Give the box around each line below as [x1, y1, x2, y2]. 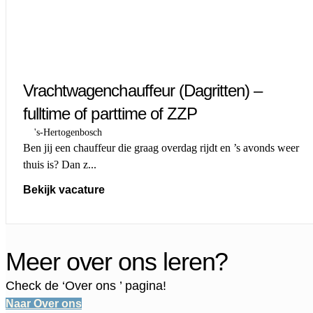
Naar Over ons [6, 297, 82, 310]
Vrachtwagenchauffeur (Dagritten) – [23, 80, 263, 100]
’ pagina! [119, 278, 166, 293]
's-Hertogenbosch [34, 126, 102, 138]
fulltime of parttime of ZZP [23, 103, 198, 123]
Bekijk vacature [23, 183, 105, 196]
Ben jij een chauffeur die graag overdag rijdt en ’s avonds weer [23, 141, 299, 154]
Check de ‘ [6, 278, 65, 293]
